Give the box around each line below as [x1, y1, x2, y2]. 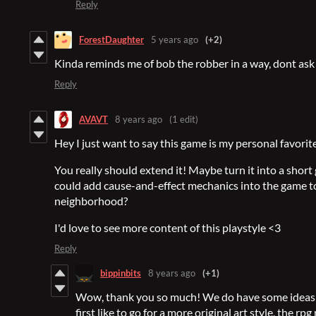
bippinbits [100, 267, 141, 279]
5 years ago [151, 34, 198, 46]
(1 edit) [169, 114, 198, 126]
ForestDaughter [79, 34, 144, 46]
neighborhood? [54, 193, 128, 207]
